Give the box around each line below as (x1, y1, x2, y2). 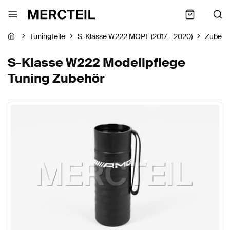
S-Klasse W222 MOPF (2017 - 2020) (78, 32, 193, 42)
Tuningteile (30, 32, 65, 42)
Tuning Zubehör (8, 70, 105, 86)
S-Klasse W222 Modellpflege (8, 54, 185, 70)
